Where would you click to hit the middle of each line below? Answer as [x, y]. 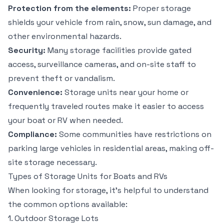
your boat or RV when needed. [65, 120]
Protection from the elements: [69, 8]
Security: [27, 50]
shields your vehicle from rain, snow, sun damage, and [110, 22]
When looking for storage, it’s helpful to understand [108, 190]
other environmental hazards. [65, 36]
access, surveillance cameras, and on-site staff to [102, 64]
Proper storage [161, 8]
